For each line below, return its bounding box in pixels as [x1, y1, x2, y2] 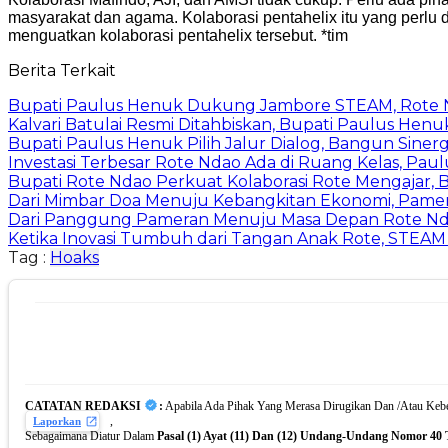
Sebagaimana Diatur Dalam [25, 428, 157, 443]
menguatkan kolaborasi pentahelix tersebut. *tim [8, 27, 348, 45]
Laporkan [33, 414, 81, 427]
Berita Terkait [8, 61, 116, 81]
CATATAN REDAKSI [25, 398, 141, 413]
